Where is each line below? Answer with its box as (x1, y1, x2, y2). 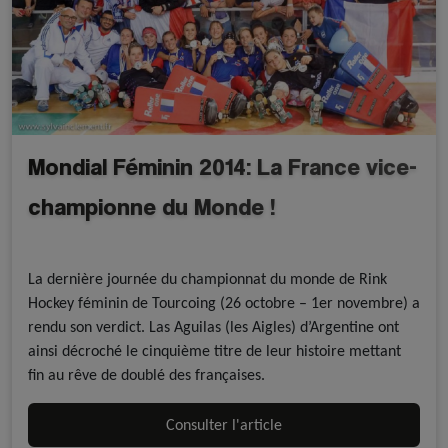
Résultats (155, 241, 202, 256)
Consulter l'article (166, 415, 282, 435)
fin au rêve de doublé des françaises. (28, 365, 265, 385)
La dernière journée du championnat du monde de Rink (28, 269, 387, 289)
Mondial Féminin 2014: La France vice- (28, 152, 417, 182)
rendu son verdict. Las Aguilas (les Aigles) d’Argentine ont (28, 317, 399, 337)
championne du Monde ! (28, 192, 276, 222)
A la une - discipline (35, 241, 132, 256)
